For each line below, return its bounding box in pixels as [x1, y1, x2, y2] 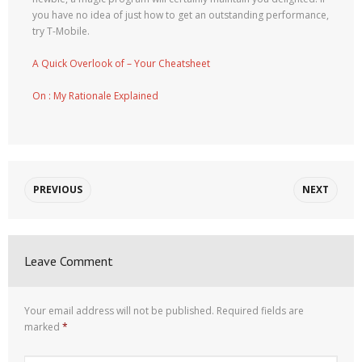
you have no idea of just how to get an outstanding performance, [32, 8, 329, 22]
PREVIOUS [33, 183, 82, 196]
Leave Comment [24, 253, 113, 269]
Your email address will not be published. [24, 304, 214, 318]
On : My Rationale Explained [32, 89, 158, 103]
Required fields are [217, 304, 304, 318]
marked [24, 320, 62, 334]
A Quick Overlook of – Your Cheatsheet [32, 57, 210, 70]
